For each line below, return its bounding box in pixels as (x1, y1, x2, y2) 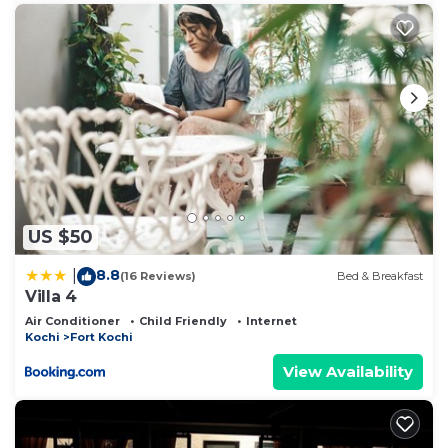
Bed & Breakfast (337, 269, 423, 284)
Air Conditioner (25, 313, 120, 328)
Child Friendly (139, 313, 227, 328)
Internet (246, 313, 297, 328)
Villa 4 (25, 286, 77, 306)
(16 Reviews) (120, 269, 196, 284)
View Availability (283, 361, 413, 381)
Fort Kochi (70, 329, 133, 344)
